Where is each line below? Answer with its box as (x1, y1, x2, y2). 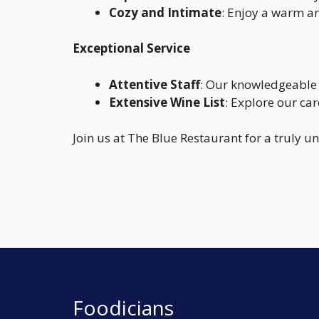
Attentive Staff (109, 75, 200, 93)
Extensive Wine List (109, 93, 225, 110)
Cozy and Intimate (109, 4, 221, 21)
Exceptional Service (73, 40, 190, 56)
